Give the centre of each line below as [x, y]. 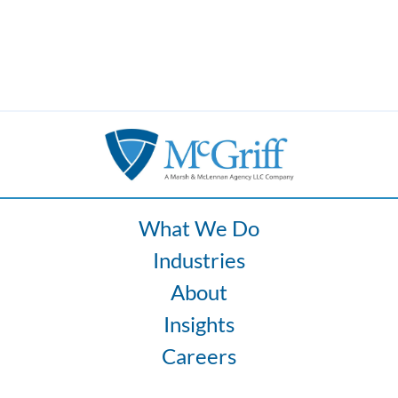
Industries [199, 260]
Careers [199, 356]
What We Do [199, 228]
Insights [199, 324]
